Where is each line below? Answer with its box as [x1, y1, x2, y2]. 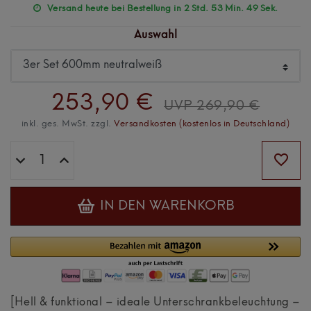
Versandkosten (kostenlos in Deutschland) [114, 119, 290, 129]
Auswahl [133, 29, 178, 41]
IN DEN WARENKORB [100, 199, 235, 213]
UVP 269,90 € [164, 99, 260, 114]
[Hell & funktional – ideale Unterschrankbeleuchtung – [10, 297, 301, 309]
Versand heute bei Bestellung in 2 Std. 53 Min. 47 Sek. [47, 3, 278, 13]
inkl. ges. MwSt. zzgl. [21, 119, 115, 129]
